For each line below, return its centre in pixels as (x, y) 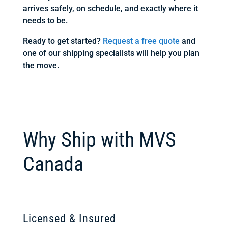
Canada (53, 164)
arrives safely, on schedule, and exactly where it (110, 8)
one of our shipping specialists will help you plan (111, 53)
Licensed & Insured (69, 219)
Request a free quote (141, 41)
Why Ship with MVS (99, 140)
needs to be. (45, 21)
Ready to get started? (63, 41)
